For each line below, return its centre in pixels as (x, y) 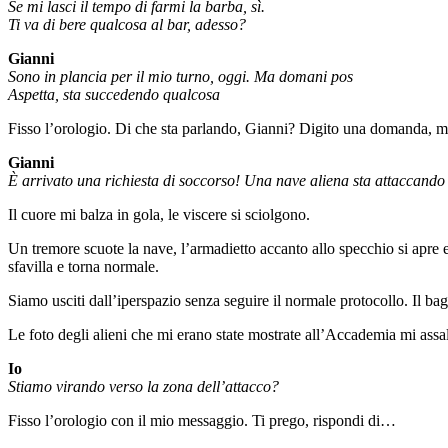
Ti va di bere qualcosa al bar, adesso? (127, 25)
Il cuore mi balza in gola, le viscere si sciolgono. (159, 215)
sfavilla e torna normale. (83, 267)
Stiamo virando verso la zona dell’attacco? (143, 387)
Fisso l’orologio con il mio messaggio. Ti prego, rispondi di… (202, 421)
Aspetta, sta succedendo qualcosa (114, 95)
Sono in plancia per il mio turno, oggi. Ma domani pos (180, 77)
